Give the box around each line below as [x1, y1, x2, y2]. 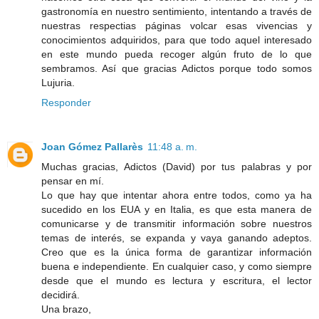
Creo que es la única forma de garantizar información [41, 246, 312, 258]
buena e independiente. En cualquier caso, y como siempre [41, 261, 312, 273]
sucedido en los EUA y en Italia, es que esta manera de [41, 204, 312, 216]
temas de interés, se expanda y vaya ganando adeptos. [41, 232, 312, 244]
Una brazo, [41, 303, 91, 315]
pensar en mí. [41, 175, 104, 187]
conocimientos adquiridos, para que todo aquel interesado [41, 34, 312, 46]
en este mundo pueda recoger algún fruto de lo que [41, 48, 312, 61]
